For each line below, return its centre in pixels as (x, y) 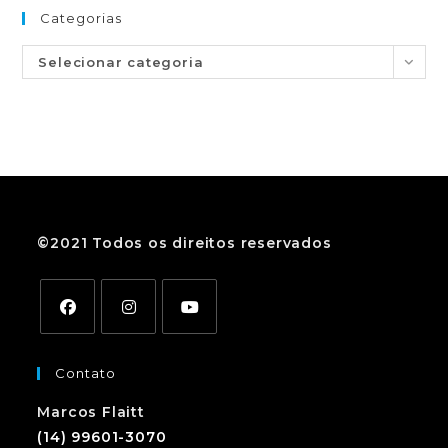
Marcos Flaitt (91, 412)
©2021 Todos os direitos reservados (184, 243)
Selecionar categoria (121, 62)
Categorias (81, 18)
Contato (86, 373)
